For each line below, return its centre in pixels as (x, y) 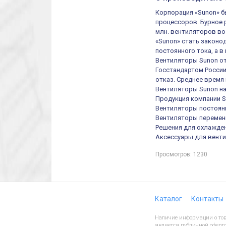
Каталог (168, 199)
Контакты (207, 199)
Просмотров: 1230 (182, 154)
